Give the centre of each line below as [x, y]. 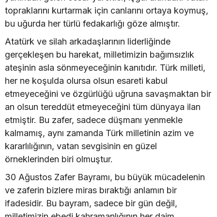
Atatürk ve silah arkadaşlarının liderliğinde [88, 41]
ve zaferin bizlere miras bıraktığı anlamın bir [91, 190]
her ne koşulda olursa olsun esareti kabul [86, 81]
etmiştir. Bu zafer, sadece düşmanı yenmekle [94, 120]
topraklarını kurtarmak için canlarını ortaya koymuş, [107, 10]
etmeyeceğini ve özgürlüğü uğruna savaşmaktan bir [108, 94]
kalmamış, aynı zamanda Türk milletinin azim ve [99, 133]
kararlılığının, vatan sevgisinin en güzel [81, 146]
